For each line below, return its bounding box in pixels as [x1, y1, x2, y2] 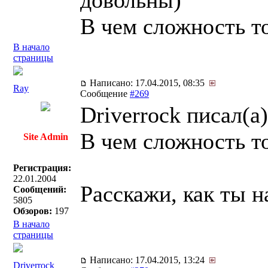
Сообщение [80, 89, 130, 99]
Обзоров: [13, 206, 52, 216]
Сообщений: [13, 184, 66, 194]
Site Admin [23, 132, 68, 142]
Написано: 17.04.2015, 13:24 [87, 255, 209, 265]
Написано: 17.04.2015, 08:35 [87, 78, 209, 88]
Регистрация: [13, 163, 71, 173]
